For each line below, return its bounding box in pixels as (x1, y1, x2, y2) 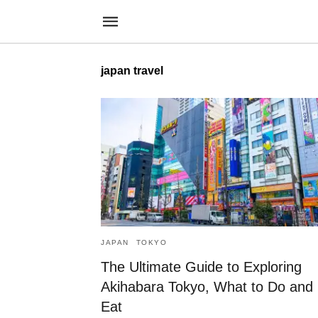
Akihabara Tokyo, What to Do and (101, 279, 313, 295)
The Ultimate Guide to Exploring (101, 259, 302, 275)
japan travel (101, 65, 163, 77)
